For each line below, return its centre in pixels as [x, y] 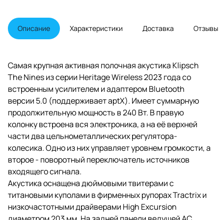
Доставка [158, 28]
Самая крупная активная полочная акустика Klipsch [103, 65]
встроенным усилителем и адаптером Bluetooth [96, 89]
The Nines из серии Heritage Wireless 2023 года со [99, 77]
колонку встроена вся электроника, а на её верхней [103, 124]
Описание [34, 28]
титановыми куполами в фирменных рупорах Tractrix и [107, 195]
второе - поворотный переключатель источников [99, 159]
